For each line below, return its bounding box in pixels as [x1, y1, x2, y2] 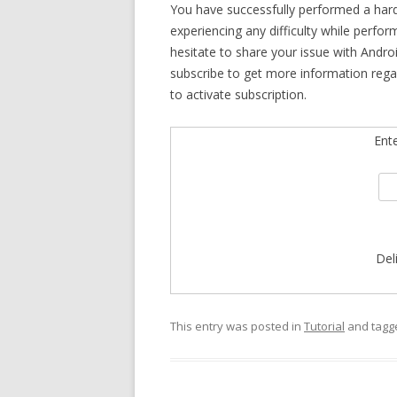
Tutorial [304, 318, 345, 334]
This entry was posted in [170, 318, 304, 334]
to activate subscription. [170, 86, 307, 103]
